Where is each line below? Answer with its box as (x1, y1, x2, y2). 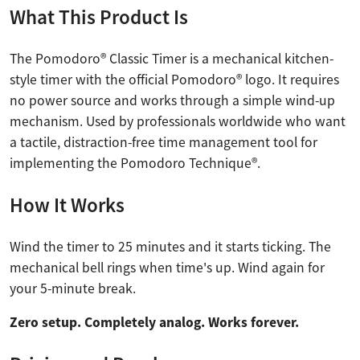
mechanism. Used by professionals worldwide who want (10, 112, 346, 130)
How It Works (10, 191, 125, 218)
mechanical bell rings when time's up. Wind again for (10, 258, 325, 276)
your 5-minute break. (10, 279, 136, 297)
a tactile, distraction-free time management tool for (10, 133, 317, 151)
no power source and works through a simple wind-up (10, 91, 335, 109)
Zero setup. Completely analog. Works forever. (10, 313, 299, 331)
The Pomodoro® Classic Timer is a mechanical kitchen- (10, 49, 333, 67)
